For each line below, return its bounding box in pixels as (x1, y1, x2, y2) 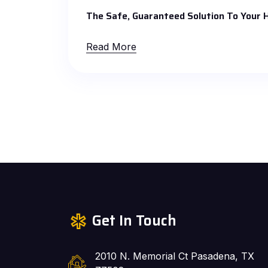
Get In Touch (92, 209, 176, 232)
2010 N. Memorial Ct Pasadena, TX (95, 249, 254, 262)
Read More (86, 40, 136, 53)
